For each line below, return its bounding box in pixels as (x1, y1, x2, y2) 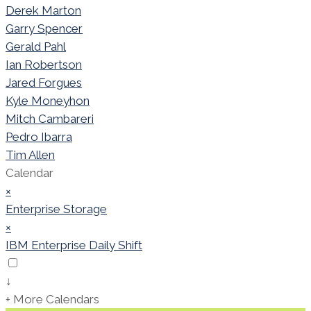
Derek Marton (6, 3, 81, 18)
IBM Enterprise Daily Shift (6, 238, 142, 253)
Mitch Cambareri (6, 112, 94, 126)
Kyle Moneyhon (6, 94, 90, 108)
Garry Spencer (6, 22, 83, 36)
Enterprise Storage (6, 202, 107, 217)
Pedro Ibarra (6, 130, 72, 144)
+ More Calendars (6, 292, 99, 307)
